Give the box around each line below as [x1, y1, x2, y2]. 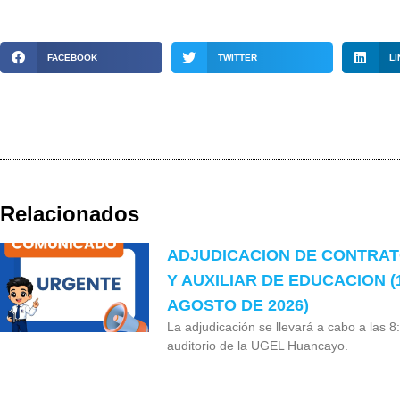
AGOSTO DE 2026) [166, 296, 309, 314]
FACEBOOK [46, 52, 97, 62]
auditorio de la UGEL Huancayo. [166, 337, 348, 353]
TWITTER [218, 52, 258, 62]
